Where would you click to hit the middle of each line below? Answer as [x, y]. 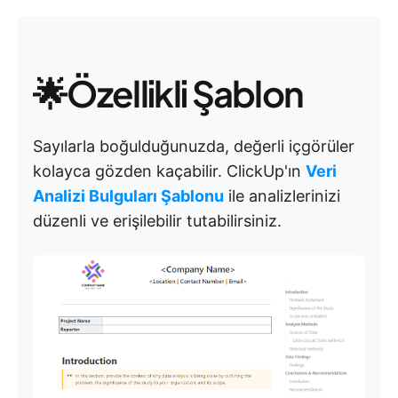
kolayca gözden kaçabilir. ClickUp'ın [169, 171]
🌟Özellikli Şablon [168, 93]
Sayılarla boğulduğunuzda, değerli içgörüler [194, 146]
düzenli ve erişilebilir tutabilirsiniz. [157, 221]
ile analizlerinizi [282, 196]
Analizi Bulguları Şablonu [128, 196]
